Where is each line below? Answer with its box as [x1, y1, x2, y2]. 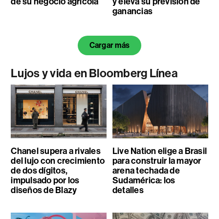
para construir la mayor [112, 155, 201, 167]
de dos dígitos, [11, 165, 67, 176]
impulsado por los [11, 175, 80, 186]
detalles [112, 185, 144, 196]
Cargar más [89, 41, 130, 50]
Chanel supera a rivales [11, 146, 101, 157]
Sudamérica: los [112, 175, 175, 186]
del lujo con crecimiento [11, 155, 105, 167]
